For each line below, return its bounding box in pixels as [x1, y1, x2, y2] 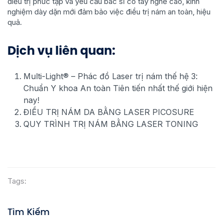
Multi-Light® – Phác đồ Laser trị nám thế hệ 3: [23, 71, 198, 81]
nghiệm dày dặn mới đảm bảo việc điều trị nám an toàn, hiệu [7, 7, 211, 16]
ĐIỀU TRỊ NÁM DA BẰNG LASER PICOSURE [23, 107, 194, 117]
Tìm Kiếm [7, 206, 50, 218]
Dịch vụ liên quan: [7, 42, 115, 59]
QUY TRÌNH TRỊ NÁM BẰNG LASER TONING [23, 119, 198, 129]
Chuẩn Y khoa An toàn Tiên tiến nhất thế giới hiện [23, 83, 213, 93]
